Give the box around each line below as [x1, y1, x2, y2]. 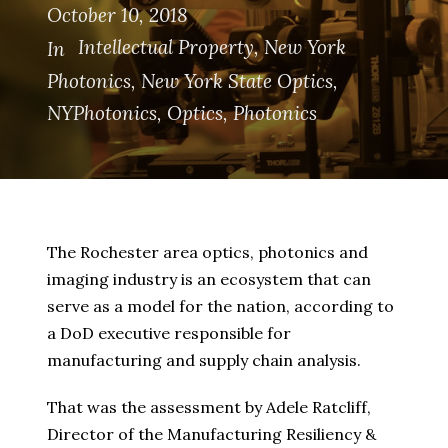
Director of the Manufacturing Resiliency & [47, 424, 376, 445]
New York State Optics [141, 69, 333, 94]
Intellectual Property [78, 35, 254, 59]
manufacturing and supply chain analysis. [47, 350, 361, 371]
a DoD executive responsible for [47, 323, 291, 344]
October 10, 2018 [47, 3, 188, 27]
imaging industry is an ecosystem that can [47, 269, 371, 290]
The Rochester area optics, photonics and [47, 242, 368, 263]
